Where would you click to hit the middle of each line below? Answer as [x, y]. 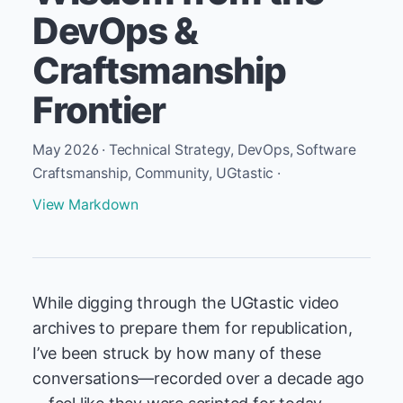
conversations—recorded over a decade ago [199, 378]
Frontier [99, 110]
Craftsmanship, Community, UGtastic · [157, 173]
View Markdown [85, 205]
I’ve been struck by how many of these [177, 353]
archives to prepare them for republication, [193, 328]
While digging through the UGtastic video [186, 303]
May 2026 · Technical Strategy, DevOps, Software [194, 150]
